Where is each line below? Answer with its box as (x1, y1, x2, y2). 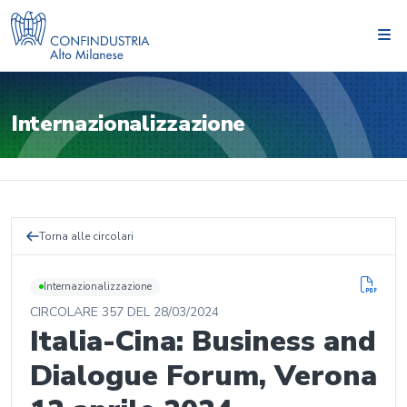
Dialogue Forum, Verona (30, 355, 377, 395)
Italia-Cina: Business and (30, 321, 376, 361)
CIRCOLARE (30, 303, 102, 321)
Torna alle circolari (39, 229, 134, 243)
